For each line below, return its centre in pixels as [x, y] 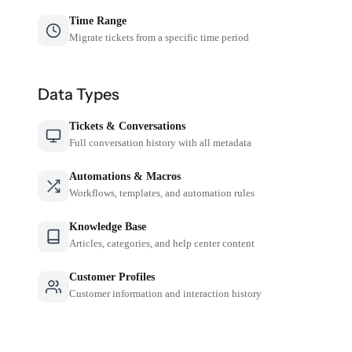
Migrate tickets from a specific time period [159, 37]
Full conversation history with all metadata [161, 142]
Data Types [79, 94]
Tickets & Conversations [128, 126]
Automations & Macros [125, 176]
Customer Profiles [112, 277]
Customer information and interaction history [166, 293]
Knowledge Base [108, 226]
